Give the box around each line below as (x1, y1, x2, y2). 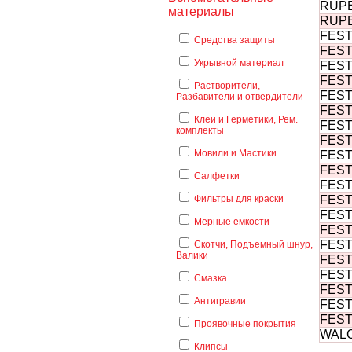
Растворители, (194, 80, 260, 91)
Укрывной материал (194, 57, 284, 68)
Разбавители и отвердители (176, 91, 303, 102)
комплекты (176, 125, 224, 136)
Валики (176, 250, 208, 261)
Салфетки (194, 170, 240, 181)
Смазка (194, 273, 227, 284)
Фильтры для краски (194, 193, 284, 204)
